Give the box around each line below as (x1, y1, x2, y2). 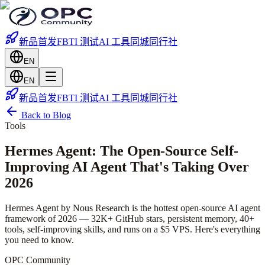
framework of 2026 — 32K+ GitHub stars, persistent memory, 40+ (5, 213, 254, 224)
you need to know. (5, 234, 74, 245)
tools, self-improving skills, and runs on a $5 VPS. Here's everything (5, 224, 260, 234)
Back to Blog (19, 110, 71, 120)
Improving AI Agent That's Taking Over (5, 159, 249, 174)
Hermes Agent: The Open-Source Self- (5, 143, 238, 159)
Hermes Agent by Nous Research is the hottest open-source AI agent (5, 202, 260, 213)
